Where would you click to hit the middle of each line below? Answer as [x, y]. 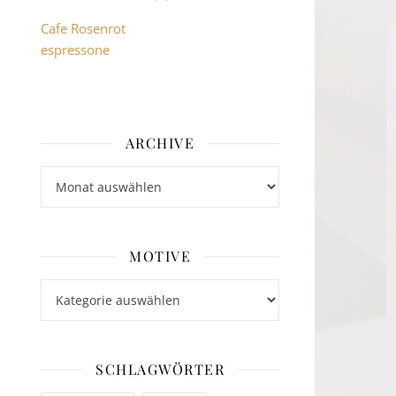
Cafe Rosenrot [83, 28]
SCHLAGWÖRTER [160, 369]
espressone [75, 49]
